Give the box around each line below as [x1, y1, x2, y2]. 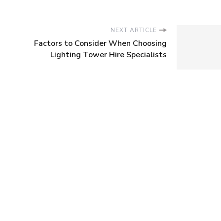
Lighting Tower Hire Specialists [50, 49, 167, 61]
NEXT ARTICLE [110, 26, 157, 35]
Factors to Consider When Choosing [34, 38, 167, 49]
